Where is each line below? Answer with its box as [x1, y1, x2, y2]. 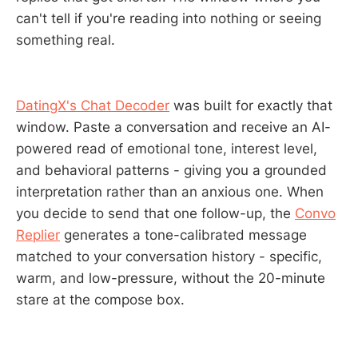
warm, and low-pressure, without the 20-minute [16, 269, 325, 286]
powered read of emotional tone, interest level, [16, 140, 317, 157]
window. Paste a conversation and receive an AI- [16, 118, 331, 135]
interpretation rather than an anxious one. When [16, 183, 324, 200]
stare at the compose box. [16, 291, 185, 308]
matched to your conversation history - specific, [16, 248, 322, 265]
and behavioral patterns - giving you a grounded [16, 161, 327, 178]
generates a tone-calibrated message [60, 226, 307, 243]
